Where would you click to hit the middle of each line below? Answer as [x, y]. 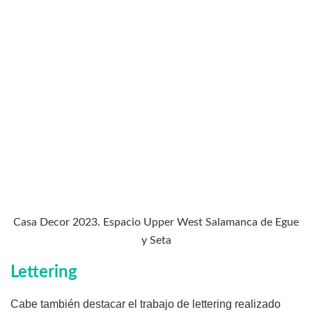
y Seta [156, 241]
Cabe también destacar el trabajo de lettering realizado [146, 304]
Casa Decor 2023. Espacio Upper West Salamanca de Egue [156, 223]
